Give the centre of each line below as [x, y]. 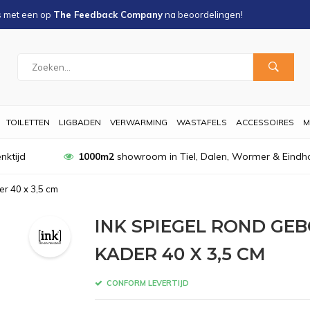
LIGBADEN [80, 122]
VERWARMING [139, 122]
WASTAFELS [202, 122]
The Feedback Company [108, 15]
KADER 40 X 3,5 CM [180, 254]
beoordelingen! [210, 15]
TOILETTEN [28, 122]
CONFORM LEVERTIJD [146, 283]
